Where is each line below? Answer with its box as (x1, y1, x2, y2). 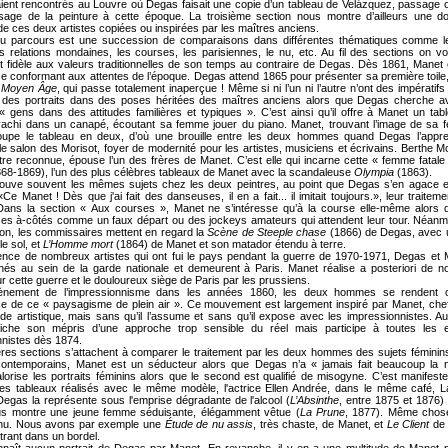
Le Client (386, 418, 430, 431)
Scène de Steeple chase (207, 226, 330, 239)
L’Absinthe (290, 394, 340, 407)
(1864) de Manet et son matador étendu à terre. (113, 238, 346, 251)
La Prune (299, 406, 346, 419)
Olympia (354, 166, 394, 179)
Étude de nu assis (164, 418, 254, 431)
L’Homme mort (43, 238, 113, 251)
